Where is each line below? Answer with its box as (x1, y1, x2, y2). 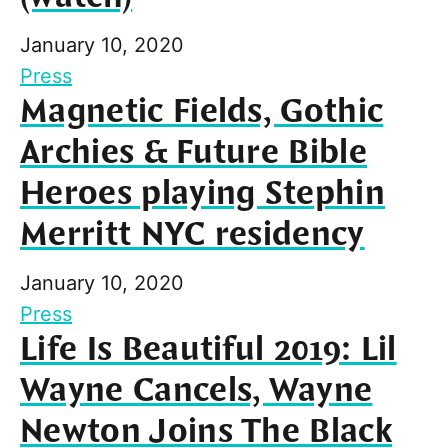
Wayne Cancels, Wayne (20, 368, 373, 413)
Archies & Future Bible (20, 130, 368, 175)
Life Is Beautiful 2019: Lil (20, 327, 397, 372)
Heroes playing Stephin (20, 171, 386, 216)
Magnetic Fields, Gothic (20, 89, 384, 134)
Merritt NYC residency (20, 212, 365, 257)
